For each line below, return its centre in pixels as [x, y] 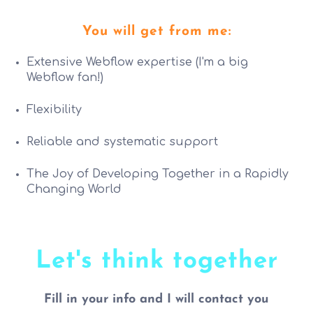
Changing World [74, 189]
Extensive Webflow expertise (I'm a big [138, 62]
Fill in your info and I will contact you [156, 299]
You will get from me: [156, 31]
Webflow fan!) [65, 77]
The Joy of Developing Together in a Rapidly [158, 174]
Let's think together [156, 261]
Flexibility [54, 109]
